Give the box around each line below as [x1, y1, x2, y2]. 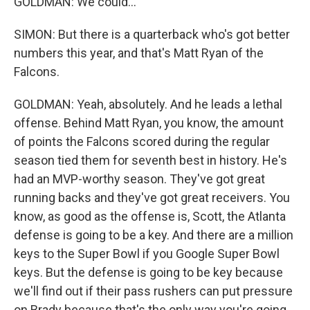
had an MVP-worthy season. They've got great [14, 172, 265, 186]
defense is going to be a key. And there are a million [14, 228, 293, 242]
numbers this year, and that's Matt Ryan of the [14, 46, 264, 60]
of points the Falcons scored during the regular [14, 134, 270, 149]
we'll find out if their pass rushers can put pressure [14, 284, 293, 298]
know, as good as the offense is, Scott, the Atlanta [14, 209, 286, 224]
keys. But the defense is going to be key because [14, 265, 283, 280]
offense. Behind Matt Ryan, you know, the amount [14, 116, 284, 130]
